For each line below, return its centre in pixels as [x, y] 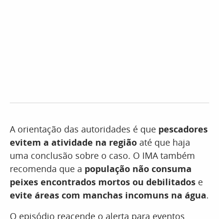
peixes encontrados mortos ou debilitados [103, 182]
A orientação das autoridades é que [84, 129]
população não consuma [138, 169]
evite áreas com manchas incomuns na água [108, 195]
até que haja [164, 142]
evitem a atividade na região [73, 142]
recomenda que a [47, 169]
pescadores [183, 129]
